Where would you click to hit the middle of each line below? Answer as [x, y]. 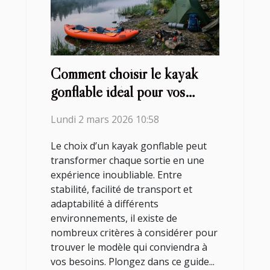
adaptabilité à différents [105, 204]
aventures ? [82, 110]
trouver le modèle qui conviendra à [129, 247]
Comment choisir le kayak [124, 74]
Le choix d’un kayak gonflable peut [129, 146]
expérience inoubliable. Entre [116, 175]
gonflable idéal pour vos [118, 92]
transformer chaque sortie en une [127, 161]
